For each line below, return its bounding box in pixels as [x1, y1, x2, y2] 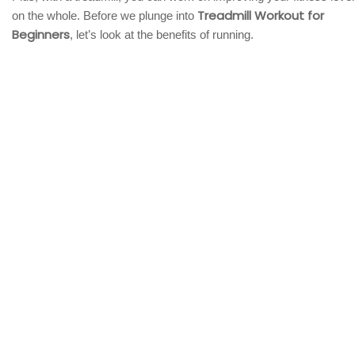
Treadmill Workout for [197, 6, 324, 24]
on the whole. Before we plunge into [12, 8, 197, 22]
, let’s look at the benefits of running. [70, 27, 254, 41]
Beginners [12, 25, 70, 43]
